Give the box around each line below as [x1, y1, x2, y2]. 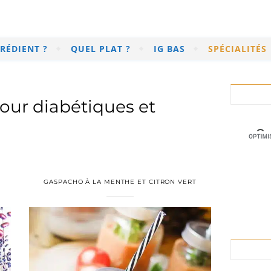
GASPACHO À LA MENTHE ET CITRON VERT [44, 178, 197, 186]
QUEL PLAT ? [71, 43, 131, 54]
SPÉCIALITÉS [208, 43, 267, 54]
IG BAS [154, 43, 185, 54]
